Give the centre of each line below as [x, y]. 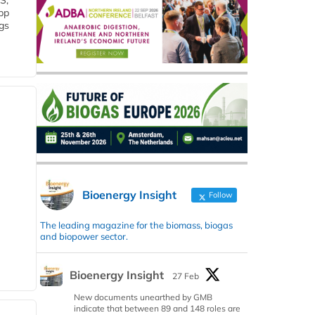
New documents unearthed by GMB [143, 297]
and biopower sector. [84, 237]
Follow [220, 195]
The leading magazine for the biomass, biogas [136, 225]
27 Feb [186, 276]
